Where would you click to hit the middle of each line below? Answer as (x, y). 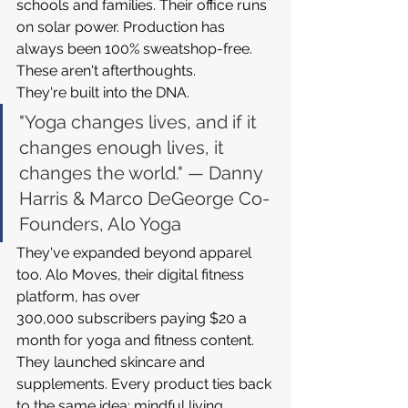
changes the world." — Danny (143, 173)
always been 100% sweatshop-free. (136, 49)
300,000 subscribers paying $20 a (133, 319)
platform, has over (80, 297)
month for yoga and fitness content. (137, 341)
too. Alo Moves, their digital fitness (132, 275)
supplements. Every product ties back (146, 384)
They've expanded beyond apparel (136, 253)
